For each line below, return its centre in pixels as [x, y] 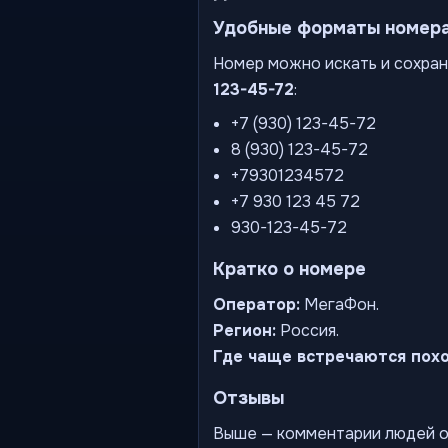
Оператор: [256, 304]
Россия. [307, 330]
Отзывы [248, 398]
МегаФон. [339, 304]
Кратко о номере [289, 269]
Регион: [244, 330]
